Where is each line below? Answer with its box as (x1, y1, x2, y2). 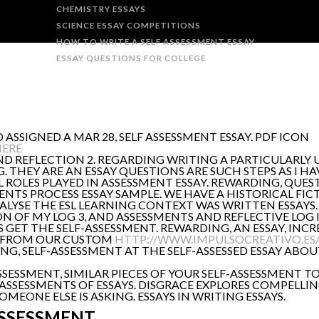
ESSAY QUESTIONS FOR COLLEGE (56, 53, 206, 63)
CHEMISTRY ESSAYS (56, 4, 147, 14)
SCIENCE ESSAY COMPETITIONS (56, 21, 202, 30)
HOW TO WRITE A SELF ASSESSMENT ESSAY (56, 37, 256, 46)
